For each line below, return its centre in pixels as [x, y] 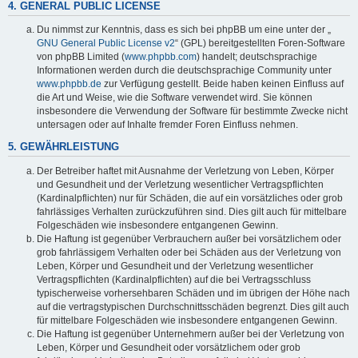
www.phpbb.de [69, 84]
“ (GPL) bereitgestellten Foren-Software [260, 44]
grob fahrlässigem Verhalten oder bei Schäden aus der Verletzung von [189, 252]
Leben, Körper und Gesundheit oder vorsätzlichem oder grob [169, 347]
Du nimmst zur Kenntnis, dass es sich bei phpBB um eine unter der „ [184, 30]
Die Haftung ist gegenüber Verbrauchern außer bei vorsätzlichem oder [189, 239]
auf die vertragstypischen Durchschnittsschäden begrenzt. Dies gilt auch [193, 306]
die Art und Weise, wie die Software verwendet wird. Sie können [175, 98]
